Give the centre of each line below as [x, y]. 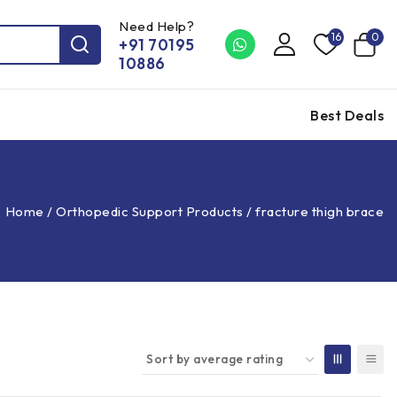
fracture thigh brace [319, 211]
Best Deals [347, 115]
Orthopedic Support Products [150, 211]
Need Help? [156, 26]
